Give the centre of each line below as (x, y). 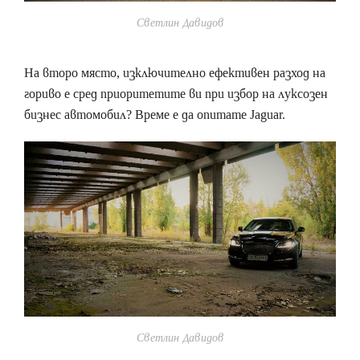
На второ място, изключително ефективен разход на (175, 72)
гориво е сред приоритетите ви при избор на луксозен (176, 93)
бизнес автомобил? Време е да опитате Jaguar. (155, 114)
